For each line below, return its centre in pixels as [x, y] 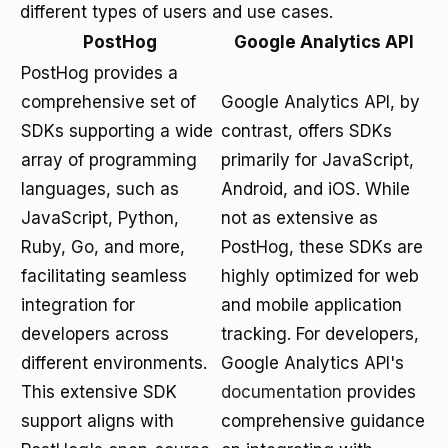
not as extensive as [299, 218]
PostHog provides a [99, 73]
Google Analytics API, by [320, 102]
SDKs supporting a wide [117, 131]
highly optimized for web [320, 276]
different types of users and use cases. [176, 12]
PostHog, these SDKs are [322, 247]
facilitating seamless [104, 276]
